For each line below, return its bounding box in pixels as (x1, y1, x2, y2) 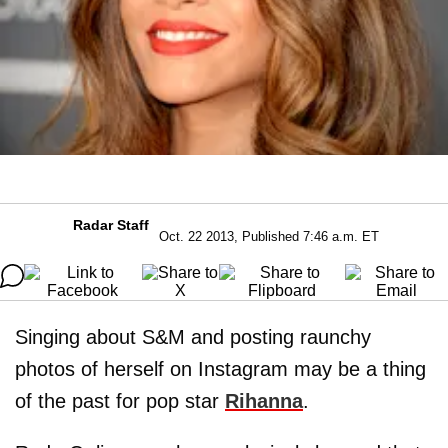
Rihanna (225, 389, 303, 412)
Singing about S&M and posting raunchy (15, 325, 371, 348)
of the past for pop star (15, 389, 225, 412)
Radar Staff (73, 216, 149, 233)
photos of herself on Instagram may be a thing (15, 357, 426, 380)
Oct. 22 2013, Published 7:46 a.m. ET (159, 228, 379, 244)
